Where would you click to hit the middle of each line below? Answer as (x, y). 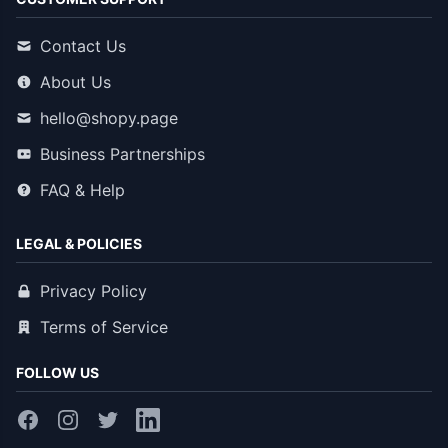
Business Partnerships (122, 154)
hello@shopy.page (109, 118)
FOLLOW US (57, 372)
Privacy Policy (93, 291)
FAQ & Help (82, 190)
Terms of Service (104, 327)
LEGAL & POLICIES (79, 243)
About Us (75, 82)
